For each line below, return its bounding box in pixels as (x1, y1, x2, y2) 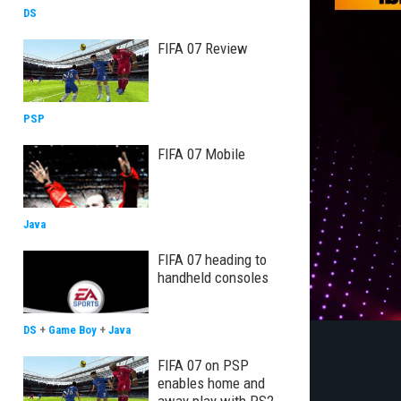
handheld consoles (158, 269, 269, 286)
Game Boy (48, 323, 97, 337)
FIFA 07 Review (158, 39, 248, 57)
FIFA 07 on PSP (158, 356, 249, 374)
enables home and (158, 374, 265, 392)
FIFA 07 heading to (158, 251, 267, 269)
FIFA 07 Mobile (158, 145, 245, 163)
